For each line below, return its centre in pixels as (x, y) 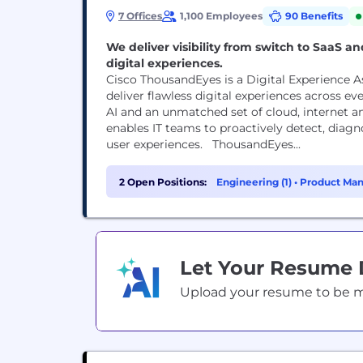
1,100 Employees (221, 16)
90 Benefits (314, 16)
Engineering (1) (255, 182)
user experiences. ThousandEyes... (203, 144)
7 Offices (140, 16)
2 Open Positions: (163, 182)
